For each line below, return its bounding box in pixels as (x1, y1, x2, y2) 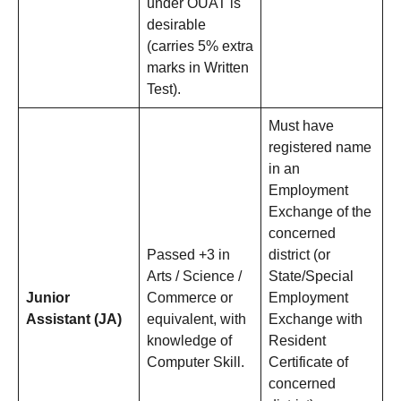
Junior (26, 290, 70, 306)
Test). (147, 81, 181, 98)
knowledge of (147, 333, 232, 349)
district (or (269, 247, 330, 263)
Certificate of (269, 354, 348, 371)
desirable (147, 17, 206, 33)
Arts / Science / (147, 269, 242, 285)
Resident (269, 333, 326, 349)
